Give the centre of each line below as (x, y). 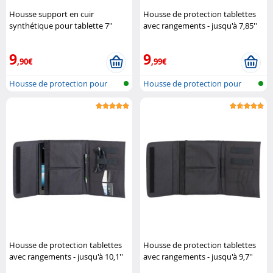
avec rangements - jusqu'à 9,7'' (198, 256)
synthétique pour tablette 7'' (61, 25)
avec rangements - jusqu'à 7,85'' (200, 25)
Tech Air (23, 37)
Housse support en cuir (51, 14)
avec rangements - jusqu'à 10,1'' (66, 256)
